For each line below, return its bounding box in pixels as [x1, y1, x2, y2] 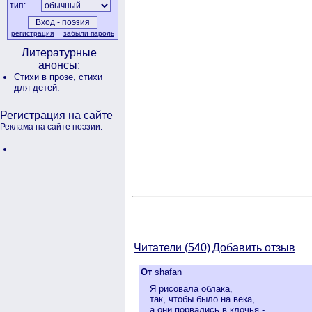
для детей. [14, 82, 60, 93]
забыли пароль [63, 29, 114, 37]
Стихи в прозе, [14, 72, 79, 82]
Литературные [22, 47, 97, 58]
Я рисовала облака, [150, 283, 233, 294]
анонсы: [38, 59, 80, 71]
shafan [155, 266, 182, 277]
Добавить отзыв [212, 241, 295, 253]
